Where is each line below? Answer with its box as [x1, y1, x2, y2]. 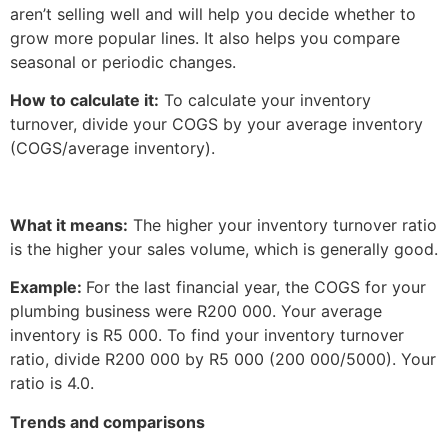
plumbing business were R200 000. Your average [10, 301, 382, 322]
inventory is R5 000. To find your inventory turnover [10, 325, 404, 346]
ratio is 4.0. [10, 373, 94, 394]
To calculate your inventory [159, 90, 371, 111]
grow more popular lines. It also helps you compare [10, 27, 400, 48]
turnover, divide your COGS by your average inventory [10, 114, 423, 135]
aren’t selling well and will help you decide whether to [10, 3, 416, 24]
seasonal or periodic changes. [10, 51, 236, 72]
